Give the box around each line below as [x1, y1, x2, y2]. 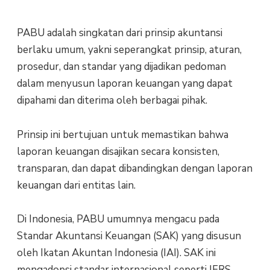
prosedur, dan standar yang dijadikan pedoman [16, 60, 226, 74]
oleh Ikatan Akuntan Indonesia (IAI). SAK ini [16, 245, 216, 260]
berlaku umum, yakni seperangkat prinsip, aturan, [16, 43, 242, 57]
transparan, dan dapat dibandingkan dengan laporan [16, 161, 253, 175]
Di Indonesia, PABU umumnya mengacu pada [16, 212, 219, 226]
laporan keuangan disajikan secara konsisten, [16, 144, 219, 159]
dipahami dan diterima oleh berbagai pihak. [16, 93, 207, 108]
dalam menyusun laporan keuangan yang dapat [16, 77, 233, 91]
